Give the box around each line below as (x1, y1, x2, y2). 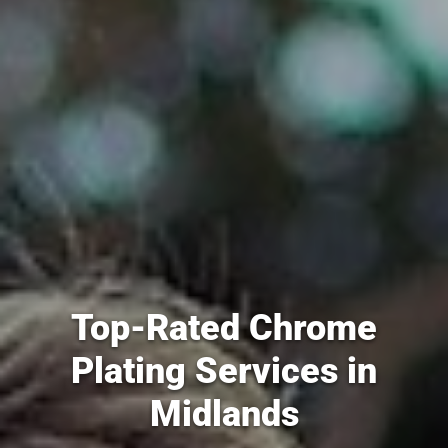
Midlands (149, 392, 299, 435)
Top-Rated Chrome (71, 306, 377, 349)
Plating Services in (71, 349, 377, 392)
